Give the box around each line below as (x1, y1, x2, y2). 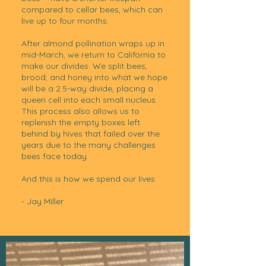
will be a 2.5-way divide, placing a (21, 83, 153, 94)
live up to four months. (21, 15, 109, 26)
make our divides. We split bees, (21, 61, 147, 71)
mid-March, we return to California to (21, 49, 166, 60)
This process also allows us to (21, 106, 140, 116)
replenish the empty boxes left (21, 117, 140, 128)
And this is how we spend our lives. (21, 173, 157, 184)
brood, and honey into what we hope (21, 72, 167, 83)
